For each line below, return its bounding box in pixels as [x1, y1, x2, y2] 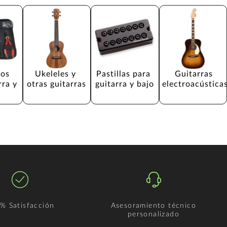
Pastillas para [96, 69, 154, 78]
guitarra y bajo [95, 80, 155, 88]
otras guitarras [27, 80, 87, 88]
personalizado [127, 210, 179, 218]
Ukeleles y [34, 69, 79, 78]
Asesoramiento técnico [110, 202, 197, 209]
